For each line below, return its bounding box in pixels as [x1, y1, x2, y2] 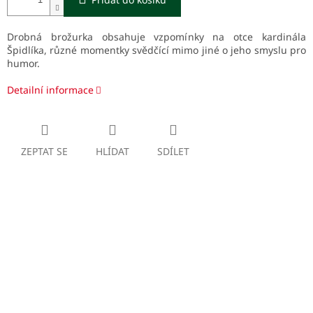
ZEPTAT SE [21, 145, 68, 159]
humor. [7, 57, 40, 71]
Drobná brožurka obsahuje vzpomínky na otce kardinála [7, 30, 306, 44]
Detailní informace [7, 83, 94, 97]
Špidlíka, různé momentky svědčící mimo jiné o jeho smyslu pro [7, 43, 306, 57]
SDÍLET [157, 145, 189, 159]
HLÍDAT [96, 145, 129, 159]
